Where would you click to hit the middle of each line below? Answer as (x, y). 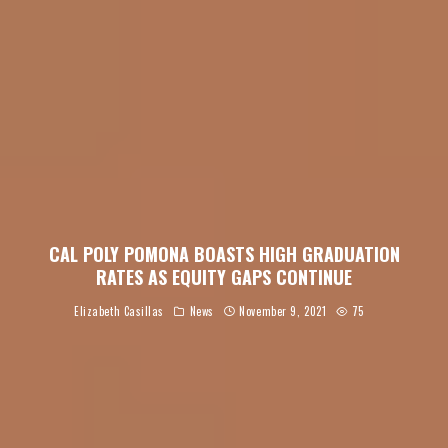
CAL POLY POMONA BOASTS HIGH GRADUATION (224, 254)
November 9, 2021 (283, 311)
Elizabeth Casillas (119, 311)
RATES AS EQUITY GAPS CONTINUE (224, 277)
